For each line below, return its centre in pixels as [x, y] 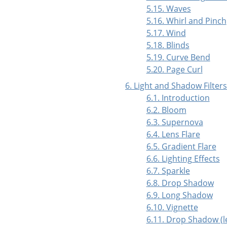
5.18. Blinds [168, 45]
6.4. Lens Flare [173, 135]
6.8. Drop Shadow [180, 183]
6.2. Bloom [166, 110]
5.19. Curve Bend [178, 58]
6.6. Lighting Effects [183, 159]
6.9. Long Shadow [179, 195]
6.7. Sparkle [168, 171]
